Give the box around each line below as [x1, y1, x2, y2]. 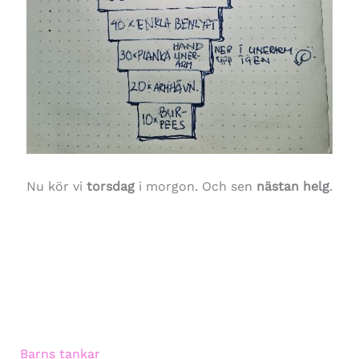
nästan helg [256, 179, 329, 195]
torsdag [86, 179, 135, 195]
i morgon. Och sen [134, 179, 256, 195]
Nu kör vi [26, 179, 87, 195]
